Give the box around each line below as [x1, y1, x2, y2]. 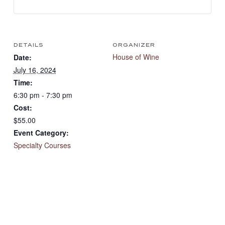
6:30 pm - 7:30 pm [13, 89, 72, 100]
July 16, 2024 [13, 64, 56, 75]
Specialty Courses [13, 140, 71, 150]
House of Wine [113, 51, 159, 62]
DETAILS [13, 42, 43, 48]
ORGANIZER [113, 42, 155, 48]
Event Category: [13, 127, 69, 138]
